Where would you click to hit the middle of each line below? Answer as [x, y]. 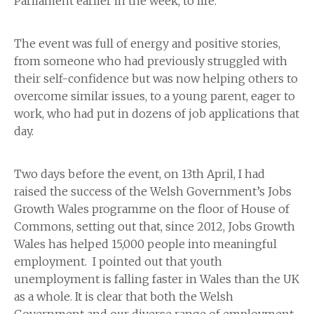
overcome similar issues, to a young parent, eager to [155, 96]
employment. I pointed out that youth [118, 262]
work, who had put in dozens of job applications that [157, 114]
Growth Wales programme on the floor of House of [152, 209]
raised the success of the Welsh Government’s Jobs [153, 192]
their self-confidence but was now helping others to [156, 79]
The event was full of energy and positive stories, [147, 44]
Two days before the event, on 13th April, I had [139, 174]
